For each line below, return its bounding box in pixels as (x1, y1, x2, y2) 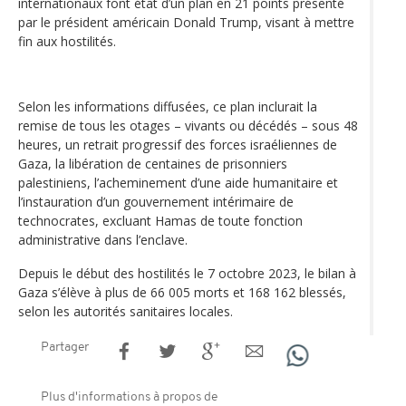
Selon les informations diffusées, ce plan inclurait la (18, 97, 317, 115)
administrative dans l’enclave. (18, 230, 188, 248)
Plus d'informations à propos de (41, 390, 217, 404)
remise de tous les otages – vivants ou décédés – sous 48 (18, 116, 358, 134)
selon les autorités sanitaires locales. (18, 302, 233, 320)
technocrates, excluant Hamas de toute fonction (18, 211, 303, 229)
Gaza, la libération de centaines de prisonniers (18, 154, 287, 172)
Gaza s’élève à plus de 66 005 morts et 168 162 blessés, (18, 283, 346, 301)
